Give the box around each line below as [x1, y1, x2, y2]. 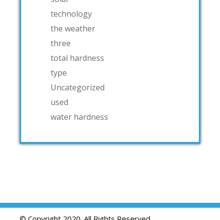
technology [51, 8, 92, 20]
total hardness [51, 53, 104, 64]
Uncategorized [51, 82, 105, 93]
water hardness [51, 111, 108, 123]
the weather [51, 23, 95, 34]
